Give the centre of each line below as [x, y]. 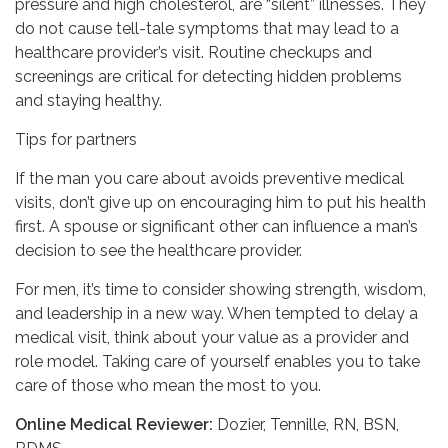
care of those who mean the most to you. [168, 386]
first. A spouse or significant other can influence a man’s [216, 227]
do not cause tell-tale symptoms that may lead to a [207, 29]
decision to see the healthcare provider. [158, 251]
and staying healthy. [88, 101]
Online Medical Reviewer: [114, 425]
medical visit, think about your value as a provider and [212, 338]
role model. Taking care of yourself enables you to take [217, 362]
